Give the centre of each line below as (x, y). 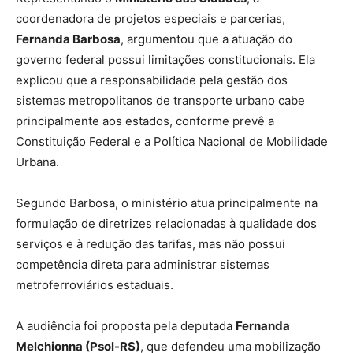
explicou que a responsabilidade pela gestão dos (152, 80)
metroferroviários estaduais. (95, 285)
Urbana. (37, 162)
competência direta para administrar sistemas (143, 265)
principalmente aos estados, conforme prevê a (145, 121)
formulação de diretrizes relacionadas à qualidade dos (166, 224)
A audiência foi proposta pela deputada (126, 326)
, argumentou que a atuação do (206, 39)
